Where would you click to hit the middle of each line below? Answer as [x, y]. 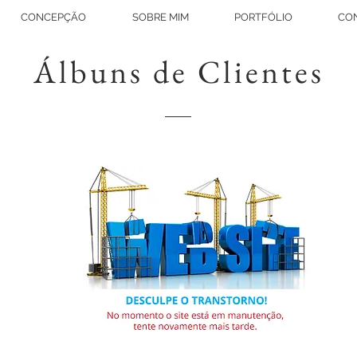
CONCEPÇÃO [53, 17]
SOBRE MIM [160, 17]
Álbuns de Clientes [178, 72]
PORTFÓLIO [263, 17]
